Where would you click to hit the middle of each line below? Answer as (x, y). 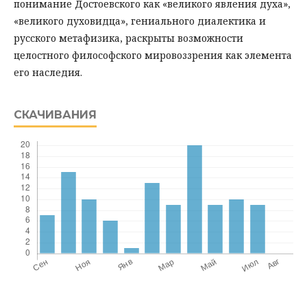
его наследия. (48, 72)
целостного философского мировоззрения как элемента (153, 55)
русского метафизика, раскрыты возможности (128, 38)
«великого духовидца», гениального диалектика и (140, 21)
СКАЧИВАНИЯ (55, 115)
